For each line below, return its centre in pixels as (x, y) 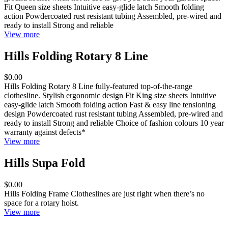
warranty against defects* (45, 132)
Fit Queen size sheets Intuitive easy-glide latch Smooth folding (104, 7)
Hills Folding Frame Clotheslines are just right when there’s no (104, 194)
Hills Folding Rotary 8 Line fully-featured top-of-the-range (98, 87)
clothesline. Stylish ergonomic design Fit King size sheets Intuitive (110, 96)
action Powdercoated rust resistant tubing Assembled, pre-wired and (113, 16)
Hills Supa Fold (45, 163)
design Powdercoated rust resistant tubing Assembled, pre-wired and (113, 114)
